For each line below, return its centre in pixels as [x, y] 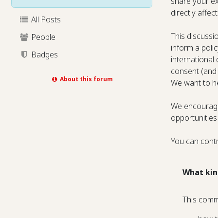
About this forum [85, 79]
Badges [43, 54]
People [42, 37]
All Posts [45, 19]
